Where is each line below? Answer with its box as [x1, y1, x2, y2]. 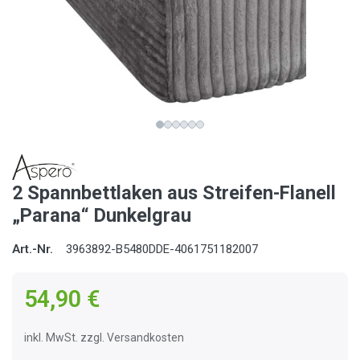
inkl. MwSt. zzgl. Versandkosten [24, 331, 184, 345]
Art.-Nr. [12, 242, 53, 257]
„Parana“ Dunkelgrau [12, 204, 191, 227]
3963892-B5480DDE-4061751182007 [66, 242, 258, 257]
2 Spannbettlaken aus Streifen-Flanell [12, 182, 336, 205]
